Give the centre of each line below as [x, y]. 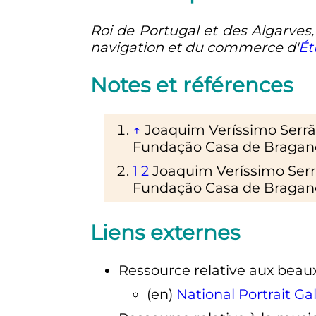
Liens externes [165, 232]
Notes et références [191, 85]
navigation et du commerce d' [194, 47]
